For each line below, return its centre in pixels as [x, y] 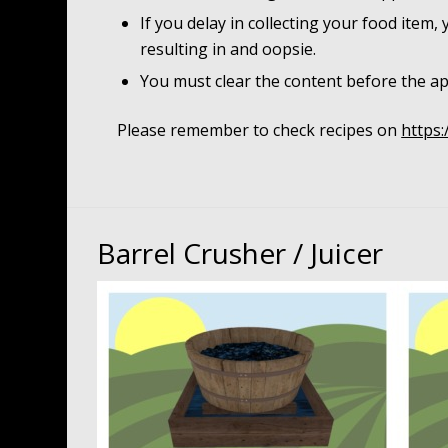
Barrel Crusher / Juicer [240, 252]
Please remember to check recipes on [259, 130]
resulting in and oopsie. [228, 49]
